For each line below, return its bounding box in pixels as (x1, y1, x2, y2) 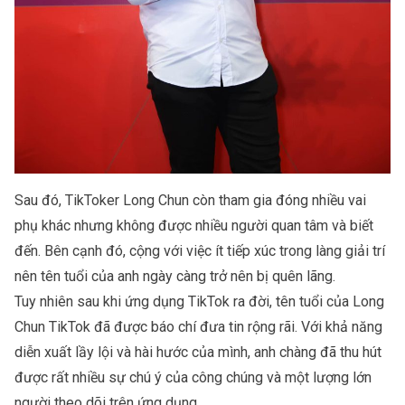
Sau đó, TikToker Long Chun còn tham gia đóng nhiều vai (14, 192, 366, 210)
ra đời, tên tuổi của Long (233, 293, 384, 311)
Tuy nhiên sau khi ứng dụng (14, 293, 188, 311)
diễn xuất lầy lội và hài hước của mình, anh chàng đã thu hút (14, 344, 381, 362)
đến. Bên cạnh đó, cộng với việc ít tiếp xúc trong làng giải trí (14, 242, 385, 260)
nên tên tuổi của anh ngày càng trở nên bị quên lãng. (14, 268, 339, 286)
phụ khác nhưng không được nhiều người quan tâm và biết (14, 217, 373, 235)
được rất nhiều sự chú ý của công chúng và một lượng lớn (14, 369, 372, 387)
